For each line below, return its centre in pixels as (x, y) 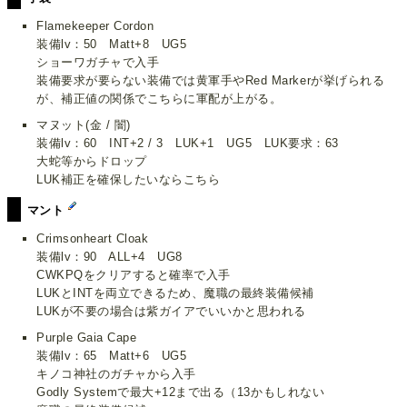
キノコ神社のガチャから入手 (116, 374)
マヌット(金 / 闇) (84, 125)
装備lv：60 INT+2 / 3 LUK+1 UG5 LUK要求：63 (188, 144)
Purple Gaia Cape (87, 338)
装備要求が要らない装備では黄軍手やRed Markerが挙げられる (211, 80)
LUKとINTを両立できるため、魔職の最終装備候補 (176, 293)
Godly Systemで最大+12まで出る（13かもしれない (181, 392)
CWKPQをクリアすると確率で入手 (134, 275)
